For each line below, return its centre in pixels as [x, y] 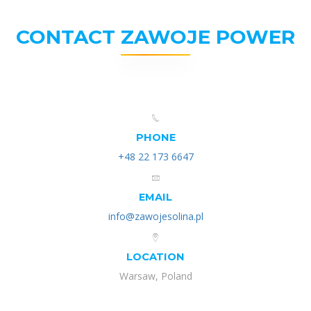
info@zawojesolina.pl [155, 216]
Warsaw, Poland [155, 276]
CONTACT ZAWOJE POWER [155, 36]
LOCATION [155, 257]
